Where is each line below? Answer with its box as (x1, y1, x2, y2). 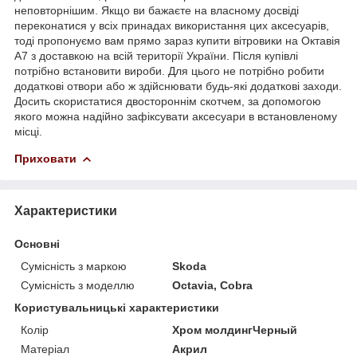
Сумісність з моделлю (21, 278, 135, 292)
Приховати (14, 151, 76, 165)
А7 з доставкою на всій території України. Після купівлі (14, 49, 298, 62)
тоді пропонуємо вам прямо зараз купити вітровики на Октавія (14, 33, 340, 47)
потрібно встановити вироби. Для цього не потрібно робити (14, 64, 324, 77)
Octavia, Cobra (172, 278, 253, 292)
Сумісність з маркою (21, 259, 127, 273)
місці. (14, 124, 42, 138)
